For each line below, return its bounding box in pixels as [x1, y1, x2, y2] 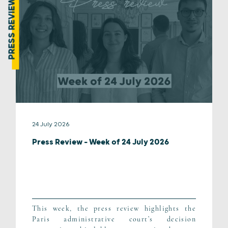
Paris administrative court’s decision [32, 215, 196, 224]
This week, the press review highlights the [32, 204, 196, 213]
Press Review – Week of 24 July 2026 [32, 137, 169, 148]
